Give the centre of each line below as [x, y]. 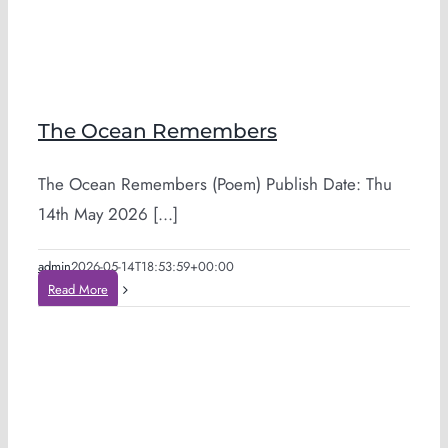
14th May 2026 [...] [108, 214]
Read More [78, 289]
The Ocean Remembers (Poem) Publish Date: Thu [215, 184]
